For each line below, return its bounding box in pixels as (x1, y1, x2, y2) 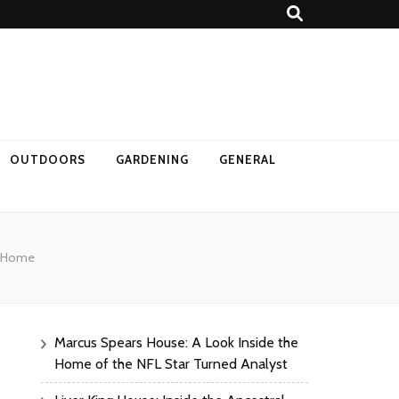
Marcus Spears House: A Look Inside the (54, 334, 298, 352)
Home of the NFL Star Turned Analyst (54, 355, 288, 373)
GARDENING (116, 152, 190, 167)
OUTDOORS (10, 152, 86, 167)
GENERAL (219, 152, 276, 167)
